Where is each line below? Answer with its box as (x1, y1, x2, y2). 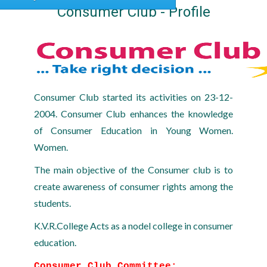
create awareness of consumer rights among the (33, 180, 234, 192)
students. (33, 197, 74, 209)
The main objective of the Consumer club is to (33, 163, 234, 175)
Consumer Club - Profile (57, 3, 210, 20)
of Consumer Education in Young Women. (33, 124, 234, 136)
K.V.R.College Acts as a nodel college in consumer (33, 219, 234, 231)
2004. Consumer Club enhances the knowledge (33, 107, 234, 119)
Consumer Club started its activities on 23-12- (33, 91, 234, 103)
